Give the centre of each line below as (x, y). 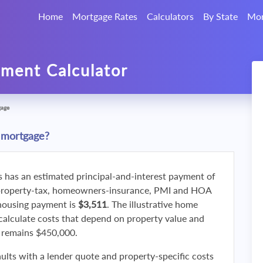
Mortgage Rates (105, 16)
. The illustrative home (152, 204)
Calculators (170, 16)
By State (220, 16)
